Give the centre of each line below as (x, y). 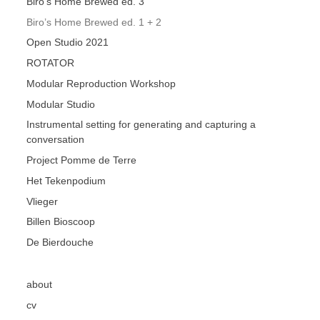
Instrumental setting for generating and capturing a (141, 125)
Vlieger (42, 201)
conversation (56, 140)
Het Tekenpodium (66, 180)
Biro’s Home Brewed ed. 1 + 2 (94, 22)
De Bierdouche (60, 242)
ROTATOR (51, 63)
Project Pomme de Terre (82, 160)
